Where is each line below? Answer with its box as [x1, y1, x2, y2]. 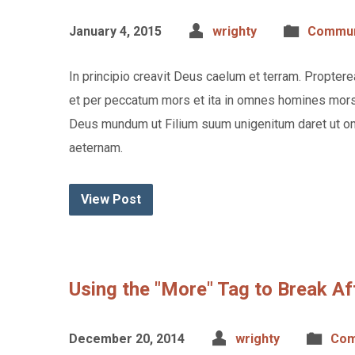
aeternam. [69, 140, 123, 155]
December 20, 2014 [69, 331, 185, 346]
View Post [81, 192, 141, 207]
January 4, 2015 [69, 24, 162, 39]
